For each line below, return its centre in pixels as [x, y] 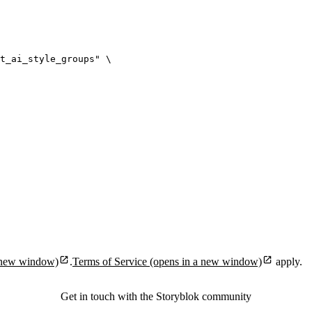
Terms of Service [110, 261]
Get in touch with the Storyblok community [156, 296]
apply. [288, 261]
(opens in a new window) [204, 261]
